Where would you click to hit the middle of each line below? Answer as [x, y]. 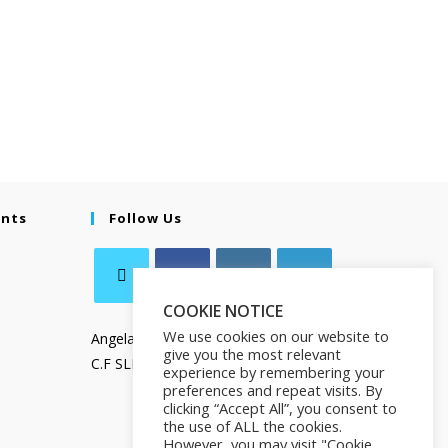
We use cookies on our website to [276, 336]
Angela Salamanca [150, 338]
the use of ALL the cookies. [252, 426]
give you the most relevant [252, 354]
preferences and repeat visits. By [272, 390]
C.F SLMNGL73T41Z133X [173, 363]
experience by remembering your [274, 372]
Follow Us [145, 218]
